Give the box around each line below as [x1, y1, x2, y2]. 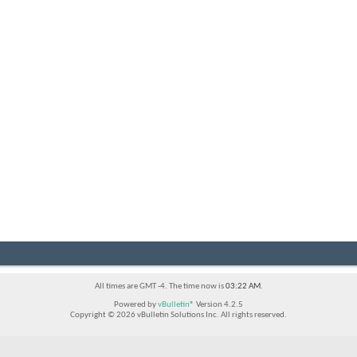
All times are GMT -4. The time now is [94, 282, 226, 292]
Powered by [114, 300, 158, 310]
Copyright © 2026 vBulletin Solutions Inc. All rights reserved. [70, 311, 287, 320]
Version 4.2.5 [194, 300, 243, 310]
